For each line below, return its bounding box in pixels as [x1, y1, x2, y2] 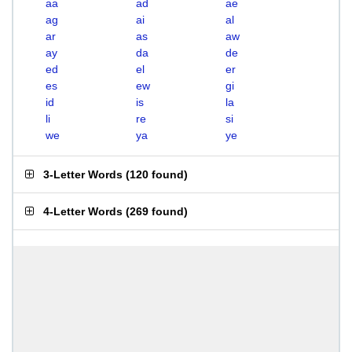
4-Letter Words [43, 205, 123, 218]
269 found [130, 205, 184, 218]
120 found [130, 168, 184, 181]
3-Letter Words [43, 168, 123, 181]
